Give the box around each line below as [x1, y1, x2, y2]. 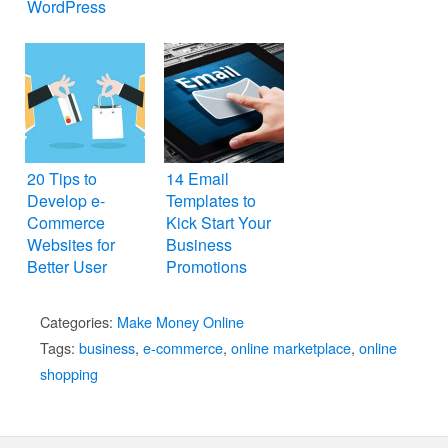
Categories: [40, 311, 117, 333]
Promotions [166, 255, 247, 279]
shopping [40, 363, 98, 385]
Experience [27, 277, 108, 301]
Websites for [27, 233, 115, 257]
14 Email [166, 167, 229, 191]
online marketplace [231, 337, 351, 359]
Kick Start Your [166, 211, 271, 235]
